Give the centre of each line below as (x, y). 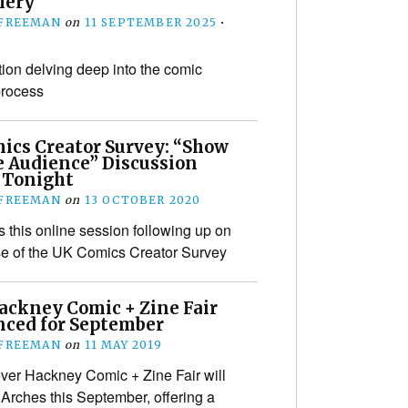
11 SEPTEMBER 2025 (151, 22)
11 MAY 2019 (123, 344)
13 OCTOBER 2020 (143, 199)
